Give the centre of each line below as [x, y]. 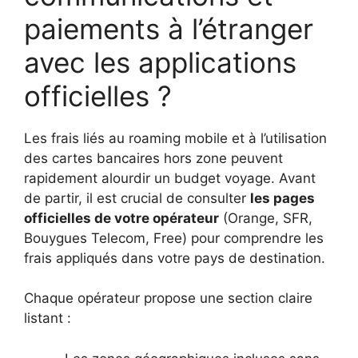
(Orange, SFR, [266, 218]
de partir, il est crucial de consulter [137, 198]
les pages [282, 198]
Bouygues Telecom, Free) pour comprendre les [174, 238]
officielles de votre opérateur [121, 218]
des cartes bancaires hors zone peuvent [153, 158]
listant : [48, 318]
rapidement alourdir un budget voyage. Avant [170, 178]
